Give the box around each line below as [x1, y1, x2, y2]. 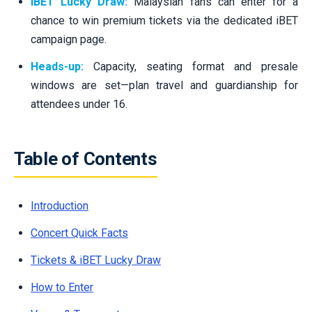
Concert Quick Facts [31, 226, 128, 240]
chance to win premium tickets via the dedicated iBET [31, 13, 298, 27]
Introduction [31, 198, 88, 212]
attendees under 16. [31, 97, 127, 111]
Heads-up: [31, 59, 84, 73]
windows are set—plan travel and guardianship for [31, 78, 298, 92]
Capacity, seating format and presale [84, 59, 298, 73]
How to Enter [31, 280, 93, 294]
